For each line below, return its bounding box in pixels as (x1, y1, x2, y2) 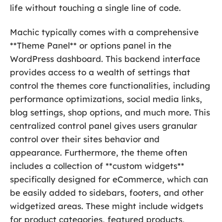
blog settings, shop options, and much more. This (10, 107, 210, 118)
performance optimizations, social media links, (10, 94, 202, 105)
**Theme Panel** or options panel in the (10, 40, 171, 51)
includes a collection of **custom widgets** (10, 161, 184, 171)
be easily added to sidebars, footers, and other (10, 187, 204, 198)
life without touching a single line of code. (10, 2, 181, 13)
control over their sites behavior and (10, 134, 160, 145)
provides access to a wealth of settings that (10, 67, 190, 78)
